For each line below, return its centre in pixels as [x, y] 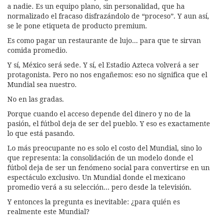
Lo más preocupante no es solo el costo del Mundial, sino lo [105, 148]
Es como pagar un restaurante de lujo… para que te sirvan [104, 40]
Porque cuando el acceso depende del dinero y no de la [99, 113]
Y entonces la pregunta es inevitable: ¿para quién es [94, 201]
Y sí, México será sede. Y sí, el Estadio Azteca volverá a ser [103, 65]
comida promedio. [37, 50]
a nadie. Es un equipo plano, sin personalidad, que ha [96, 6]
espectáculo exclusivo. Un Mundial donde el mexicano [96, 177]
